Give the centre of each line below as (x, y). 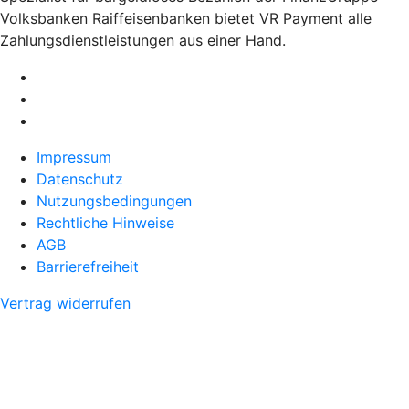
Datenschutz (80, 178)
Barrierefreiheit (88, 266)
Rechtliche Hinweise (105, 222)
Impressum (74, 157)
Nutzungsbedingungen (114, 200)
